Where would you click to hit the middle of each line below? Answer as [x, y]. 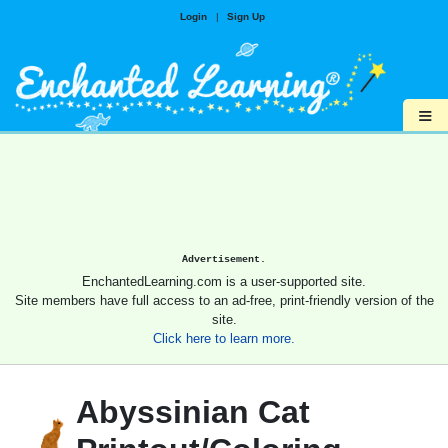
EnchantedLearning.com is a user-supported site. [224, 282]
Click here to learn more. [224, 339]
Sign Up [245, 16]
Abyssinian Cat [193, 412]
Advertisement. [224, 259]
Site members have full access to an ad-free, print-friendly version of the [224, 301]
